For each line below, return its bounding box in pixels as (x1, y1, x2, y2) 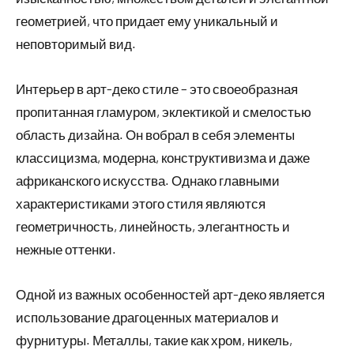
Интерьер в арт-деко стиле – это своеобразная (16, 81, 298, 97)
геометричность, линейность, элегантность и (16, 218, 290, 235)
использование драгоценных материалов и (16, 309, 279, 326)
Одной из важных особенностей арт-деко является (16, 286, 325, 303)
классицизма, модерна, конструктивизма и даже (16, 149, 310, 166)
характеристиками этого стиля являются (16, 195, 265, 212)
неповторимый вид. (16, 36, 136, 52)
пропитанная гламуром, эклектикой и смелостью (16, 104, 311, 120)
